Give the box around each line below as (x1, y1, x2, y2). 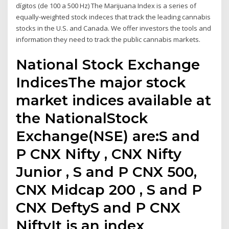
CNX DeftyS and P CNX (16, 198, 181, 216)
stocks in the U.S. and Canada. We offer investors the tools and (16, 24, 212, 33)
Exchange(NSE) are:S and (16, 127, 200, 145)
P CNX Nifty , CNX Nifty (16, 145, 182, 163)
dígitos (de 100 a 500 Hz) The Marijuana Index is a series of (16, 1, 197, 11)
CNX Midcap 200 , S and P (16, 180, 202, 198)
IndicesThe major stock (16, 73, 186, 91)
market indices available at (16, 91, 212, 109)
